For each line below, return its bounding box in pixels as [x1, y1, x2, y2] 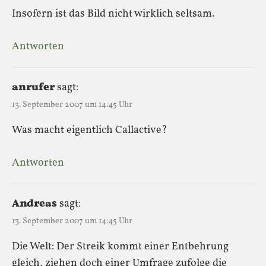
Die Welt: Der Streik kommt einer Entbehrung [12, 239, 229, 254]
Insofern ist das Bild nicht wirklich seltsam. [12, 6, 214, 21]
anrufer [12, 80, 55, 95]
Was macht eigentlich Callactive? [12, 122, 167, 138]
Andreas [12, 196, 57, 211]
